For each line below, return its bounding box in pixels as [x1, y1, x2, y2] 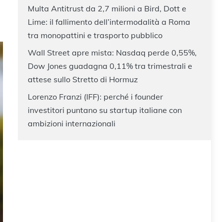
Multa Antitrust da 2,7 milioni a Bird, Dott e [28, 3, 186, 13]
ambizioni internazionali [28, 118, 115, 128]
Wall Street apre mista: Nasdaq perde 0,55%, [28, 47, 197, 57]
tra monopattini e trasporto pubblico [28, 30, 163, 40]
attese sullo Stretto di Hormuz [28, 74, 138, 84]
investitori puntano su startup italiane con [28, 105, 182, 115]
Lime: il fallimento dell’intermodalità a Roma [28, 16, 190, 27]
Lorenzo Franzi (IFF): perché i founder [28, 91, 163, 102]
